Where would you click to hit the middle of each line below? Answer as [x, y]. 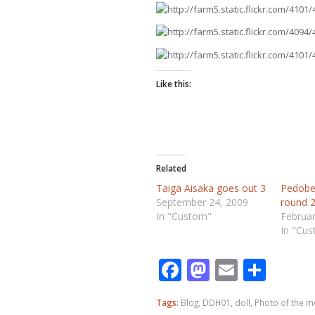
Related [171, 168]
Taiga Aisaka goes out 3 [211, 188]
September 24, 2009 [202, 202]
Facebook [231, 269]
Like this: [174, 84]
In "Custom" [184, 216]
